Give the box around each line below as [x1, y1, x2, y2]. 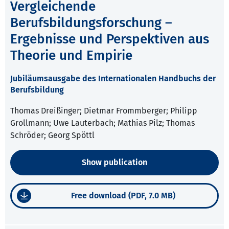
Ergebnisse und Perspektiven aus [10, 31, 209, 48]
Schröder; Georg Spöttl [10, 130, 95, 141]
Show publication [82, 157, 147, 168]
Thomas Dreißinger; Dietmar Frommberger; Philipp [10, 106, 197, 116]
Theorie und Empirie [10, 48, 132, 64]
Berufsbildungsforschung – [10, 15, 172, 31]
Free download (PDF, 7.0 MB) [71, 191, 175, 201]
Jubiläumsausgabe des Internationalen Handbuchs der [10, 74, 216, 84]
